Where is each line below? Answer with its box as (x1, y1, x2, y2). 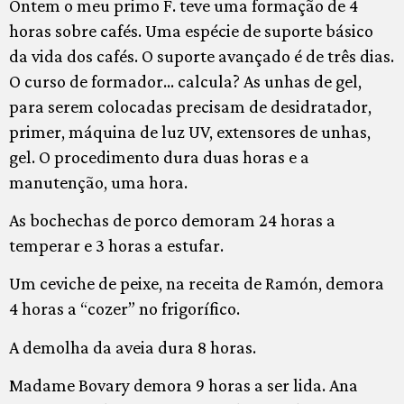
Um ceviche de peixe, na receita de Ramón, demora (9, 273, 384, 294)
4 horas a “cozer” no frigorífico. (9, 298, 240, 319)
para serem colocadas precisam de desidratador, (9, 96, 372, 116)
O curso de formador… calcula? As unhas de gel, (9, 70, 362, 91)
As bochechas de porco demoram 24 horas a (9, 209, 335, 230)
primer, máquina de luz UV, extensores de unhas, (9, 121, 371, 142)
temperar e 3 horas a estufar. (9, 234, 224, 255)
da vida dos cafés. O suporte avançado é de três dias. (9, 45, 394, 66)
